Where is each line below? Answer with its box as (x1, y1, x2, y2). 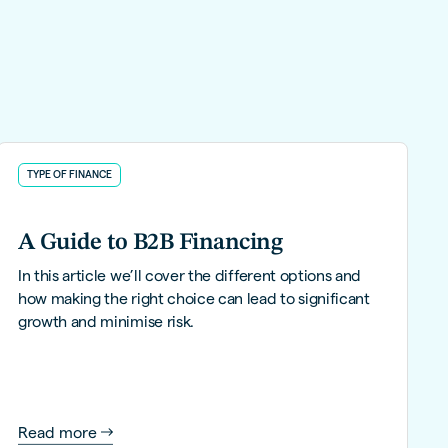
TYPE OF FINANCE (26, 168, 112, 180)
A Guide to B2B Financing (17, 231, 283, 256)
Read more (17, 423, 97, 441)
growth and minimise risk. (17, 312, 195, 330)
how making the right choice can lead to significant (17, 289, 370, 307)
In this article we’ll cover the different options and (17, 266, 362, 284)
